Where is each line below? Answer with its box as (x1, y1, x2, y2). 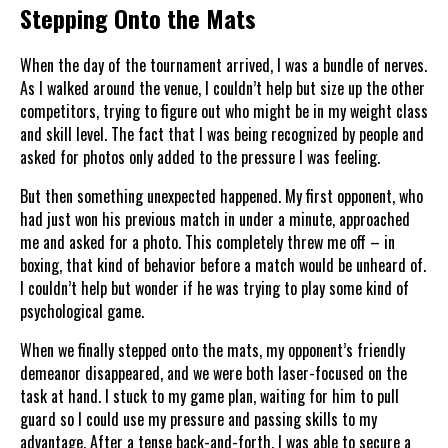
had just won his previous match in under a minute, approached (20, 206, 410, 231)
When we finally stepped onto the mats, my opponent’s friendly (20, 337, 405, 362)
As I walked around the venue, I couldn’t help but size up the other (20, 75, 425, 100)
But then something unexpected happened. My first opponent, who (20, 183, 423, 208)
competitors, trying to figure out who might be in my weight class (20, 98, 428, 123)
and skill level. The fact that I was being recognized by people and (20, 121, 424, 146)
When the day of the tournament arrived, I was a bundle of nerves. (20, 52, 427, 77)
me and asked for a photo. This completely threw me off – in (20, 229, 395, 254)
